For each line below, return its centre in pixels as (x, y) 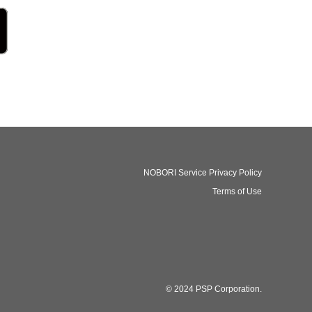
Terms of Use (237, 191)
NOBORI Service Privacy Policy (203, 172)
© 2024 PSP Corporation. (214, 289)
